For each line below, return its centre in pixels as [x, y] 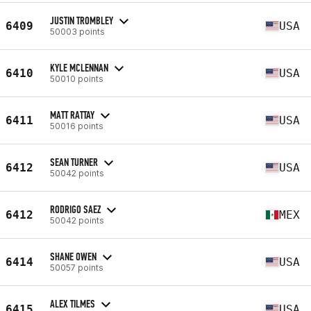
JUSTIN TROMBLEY [82, 20]
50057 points [77, 267]
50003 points [77, 31]
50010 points [77, 78]
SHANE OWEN [73, 256]
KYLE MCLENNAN [79, 67]
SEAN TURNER [74, 162]
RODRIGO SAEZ [75, 209]
